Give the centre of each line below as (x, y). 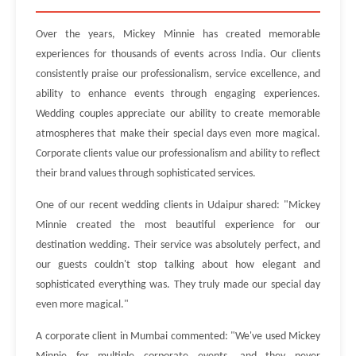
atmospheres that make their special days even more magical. (178, 134)
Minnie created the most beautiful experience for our (178, 225)
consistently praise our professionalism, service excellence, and (178, 74)
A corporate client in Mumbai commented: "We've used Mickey (178, 337)
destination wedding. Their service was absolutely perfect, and (178, 245)
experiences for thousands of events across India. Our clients (178, 54)
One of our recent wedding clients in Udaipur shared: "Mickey (178, 205)
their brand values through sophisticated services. (146, 174)
